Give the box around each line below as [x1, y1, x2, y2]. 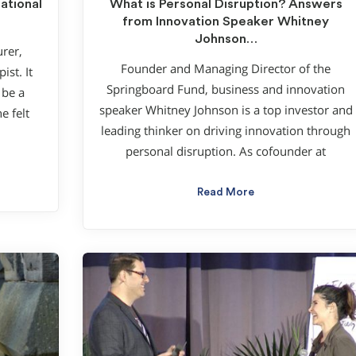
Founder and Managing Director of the [121, 61, 331, 77]
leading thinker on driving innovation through [101, 123, 350, 139]
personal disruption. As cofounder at [126, 144, 326, 160]
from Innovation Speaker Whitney [122, 14, 329, 28]
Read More [197, 187, 254, 199]
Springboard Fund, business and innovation [106, 82, 345, 98]
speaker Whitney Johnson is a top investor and [99, 103, 353, 118]
